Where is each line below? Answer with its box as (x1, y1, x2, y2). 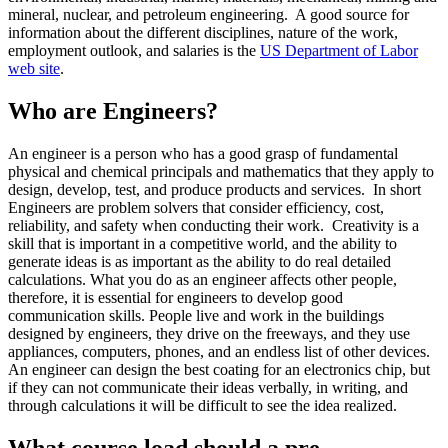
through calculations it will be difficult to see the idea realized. (8, 396, 397, 414)
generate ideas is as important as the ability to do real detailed (8, 252, 391, 270)
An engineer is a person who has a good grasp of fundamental (8, 144, 398, 162)
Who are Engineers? (8, 97, 218, 124)
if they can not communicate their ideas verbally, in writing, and (8, 378, 408, 396)
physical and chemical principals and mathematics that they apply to (8, 162, 434, 180)
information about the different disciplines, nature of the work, (8, 23, 398, 41)
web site (8, 59, 60, 77)
